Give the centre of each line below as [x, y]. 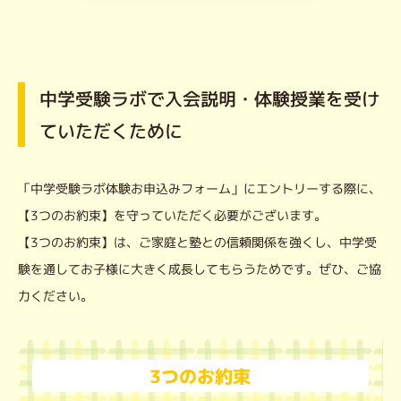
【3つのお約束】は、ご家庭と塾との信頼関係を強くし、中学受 [197, 242]
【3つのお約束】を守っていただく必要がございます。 [173, 215]
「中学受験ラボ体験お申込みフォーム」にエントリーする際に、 [200, 188]
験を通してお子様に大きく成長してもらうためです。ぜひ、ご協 [199, 269]
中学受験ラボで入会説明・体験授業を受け [210, 98]
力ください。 [55, 295]
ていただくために [111, 130]
